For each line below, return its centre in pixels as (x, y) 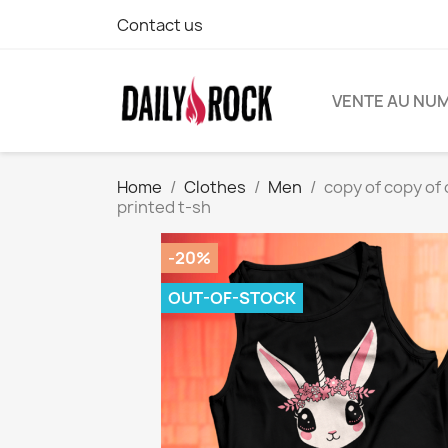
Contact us (160, 25)
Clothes (215, 187)
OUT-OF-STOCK (232, 298)
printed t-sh (164, 207)
